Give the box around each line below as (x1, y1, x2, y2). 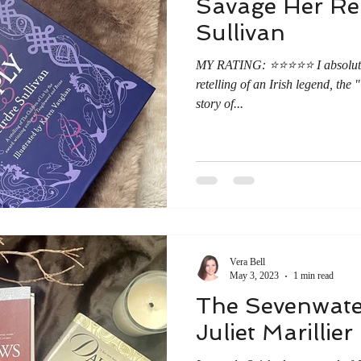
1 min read (293, 270, 334, 281)
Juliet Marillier (196, 319, 353, 346)
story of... (196, 96, 243, 110)
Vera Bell (230, 256, 265, 268)
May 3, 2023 (230, 270, 279, 281)
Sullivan (196, 19, 285, 46)
